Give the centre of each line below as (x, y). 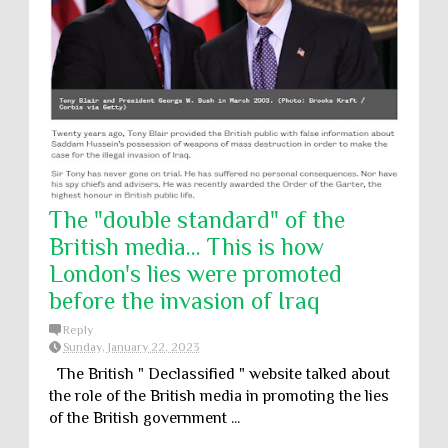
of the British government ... (144, 418)
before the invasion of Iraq (184, 300)
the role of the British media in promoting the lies (219, 396)
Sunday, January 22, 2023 (131, 347)
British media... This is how (186, 246)
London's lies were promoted (195, 273)
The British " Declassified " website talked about (219, 374)
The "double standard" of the (197, 219)
